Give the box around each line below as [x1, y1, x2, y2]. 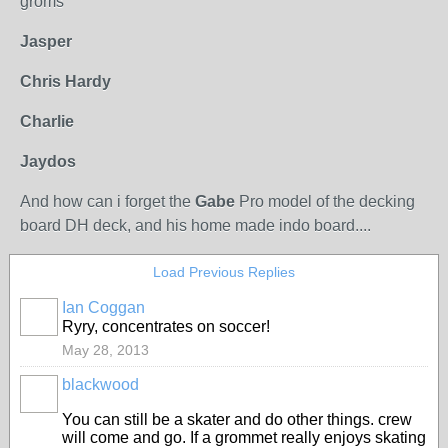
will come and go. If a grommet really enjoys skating [62, 429, 426, 446]
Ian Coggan [62, 299, 145, 316]
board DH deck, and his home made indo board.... [20, 217, 371, 234]
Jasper [20, 33, 72, 50]
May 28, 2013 [62, 342, 149, 358]
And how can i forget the [20, 193, 195, 210]
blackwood [62, 376, 139, 393]
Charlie [20, 113, 74, 130]
